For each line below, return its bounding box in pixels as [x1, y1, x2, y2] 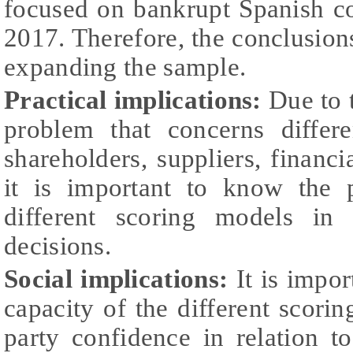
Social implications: [4, 264, 229, 293]
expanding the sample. [4, 52, 247, 81]
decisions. [4, 231, 112, 260]
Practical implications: [4, 85, 262, 114]
